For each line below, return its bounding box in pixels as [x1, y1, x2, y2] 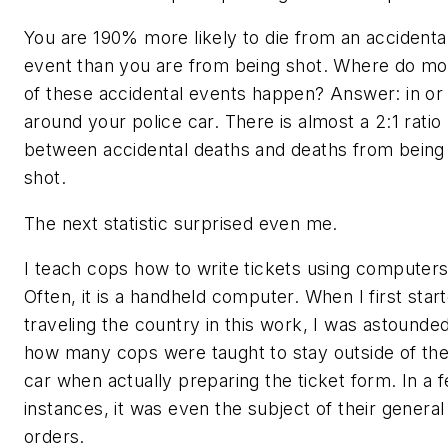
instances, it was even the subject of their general [24, 398, 445, 420]
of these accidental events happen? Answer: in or [24, 83, 444, 105]
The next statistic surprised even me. [24, 212, 338, 234]
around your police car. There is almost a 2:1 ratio [24, 111, 442, 133]
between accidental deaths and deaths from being [24, 139, 445, 161]
